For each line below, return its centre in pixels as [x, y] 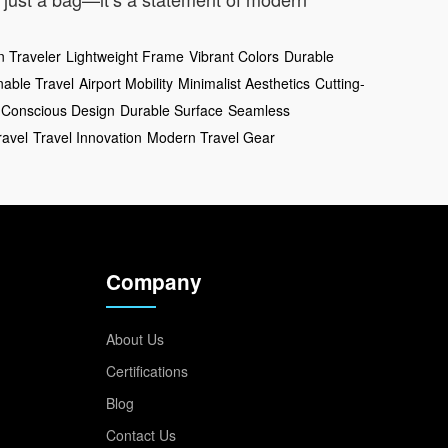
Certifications [147, 370]
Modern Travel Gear [211, 136]
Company [154, 281]
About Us [135, 338]
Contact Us [141, 434]
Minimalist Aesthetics [244, 82]
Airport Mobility [126, 82]
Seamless [259, 109]
